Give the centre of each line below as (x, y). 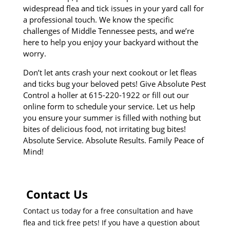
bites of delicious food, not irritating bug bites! (104, 129)
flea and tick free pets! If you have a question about (111, 222)
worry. (34, 53)
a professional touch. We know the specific (98, 19)
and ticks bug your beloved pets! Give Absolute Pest (114, 83)
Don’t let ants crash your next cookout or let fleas (110, 72)
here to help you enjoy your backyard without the (110, 42)
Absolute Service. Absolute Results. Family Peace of (113, 140)
